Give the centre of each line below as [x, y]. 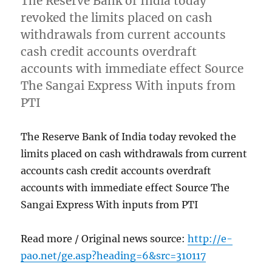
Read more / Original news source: [104, 238]
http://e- [210, 238]
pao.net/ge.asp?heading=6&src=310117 [114, 255]
